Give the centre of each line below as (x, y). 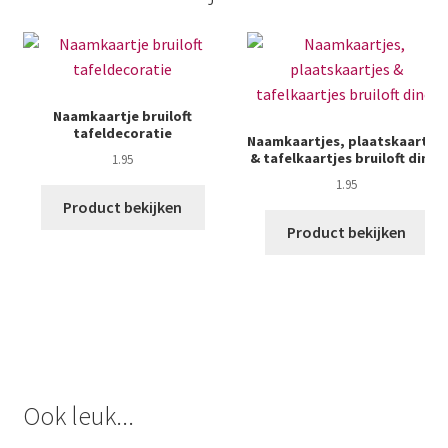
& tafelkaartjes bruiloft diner (347, 157)
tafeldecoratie (123, 132)
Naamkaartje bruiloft (123, 115)
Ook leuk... (78, 415)
